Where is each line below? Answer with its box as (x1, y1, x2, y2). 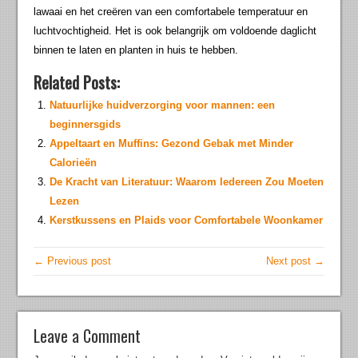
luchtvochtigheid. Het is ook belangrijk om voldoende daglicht (34, 25, 317, 38)
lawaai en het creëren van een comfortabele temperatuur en (34, 6, 308, 18)
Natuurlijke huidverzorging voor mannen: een (50, 99, 276, 112)
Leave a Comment (34, 324, 141, 348)
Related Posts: (34, 70, 121, 95)
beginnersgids (50, 118, 121, 131)
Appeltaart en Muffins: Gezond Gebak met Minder (50, 137, 294, 150)
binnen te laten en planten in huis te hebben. (34, 44, 239, 57)
